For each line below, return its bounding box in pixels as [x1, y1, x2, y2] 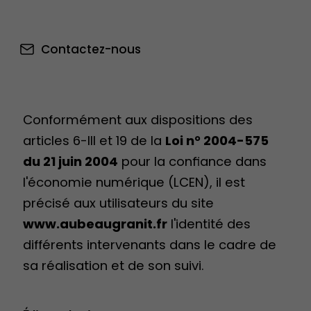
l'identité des [167, 215, 251, 233]
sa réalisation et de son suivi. [23, 257, 204, 275]
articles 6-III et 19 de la [23, 132, 165, 150]
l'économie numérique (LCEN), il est [23, 174, 245, 192]
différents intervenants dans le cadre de [23, 236, 276, 254]
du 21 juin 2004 [23, 153, 118, 171]
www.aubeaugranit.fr [23, 215, 167, 233]
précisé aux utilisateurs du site [23, 194, 214, 212]
